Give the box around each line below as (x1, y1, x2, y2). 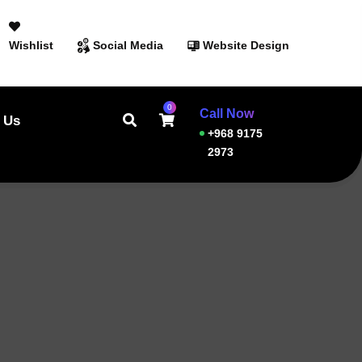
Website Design (203, 38, 289, 52)
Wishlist (9, 38, 53, 52)
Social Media (93, 38, 163, 52)
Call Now (200, 107, 255, 120)
